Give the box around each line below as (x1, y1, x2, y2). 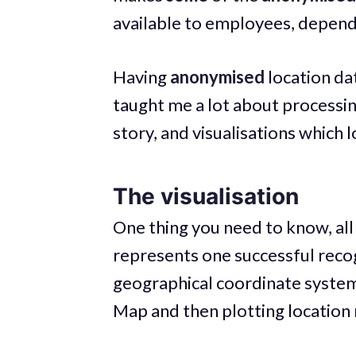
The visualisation (113, 182, 299, 210)
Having (113, 65, 170, 87)
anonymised (170, 65, 265, 87)
